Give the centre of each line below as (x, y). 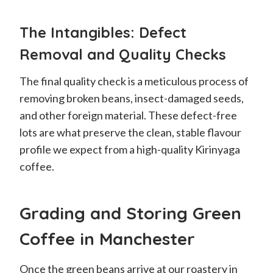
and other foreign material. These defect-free (128, 115)
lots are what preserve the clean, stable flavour (130, 132)
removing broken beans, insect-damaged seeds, (132, 98)
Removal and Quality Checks (123, 54)
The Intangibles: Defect (103, 32)
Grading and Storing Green (130, 213)
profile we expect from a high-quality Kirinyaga (130, 149)
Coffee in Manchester (107, 238)
